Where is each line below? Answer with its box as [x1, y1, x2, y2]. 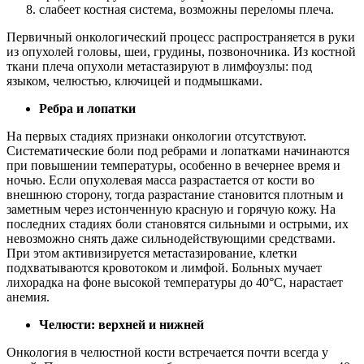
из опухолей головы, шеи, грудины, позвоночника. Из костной [6, 44, 356, 58]
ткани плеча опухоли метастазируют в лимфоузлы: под [6, 58, 312, 73]
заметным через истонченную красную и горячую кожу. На [6, 201, 336, 216]
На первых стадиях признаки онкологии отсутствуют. [6, 128, 306, 143]
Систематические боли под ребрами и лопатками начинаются [6, 143, 349, 158]
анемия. [6, 289, 50, 304]
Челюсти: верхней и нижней [39, 317, 204, 331]
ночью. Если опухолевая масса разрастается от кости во [6, 172, 314, 187]
